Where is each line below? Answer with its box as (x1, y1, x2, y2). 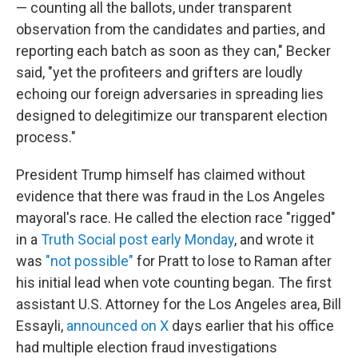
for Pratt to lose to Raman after (133, 253, 332, 270)
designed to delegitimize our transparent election (16, 107, 328, 125)
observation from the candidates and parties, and (16, 21, 325, 38)
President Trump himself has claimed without (16, 166, 305, 184)
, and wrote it (234, 231, 314, 249)
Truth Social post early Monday (41, 231, 234, 249)
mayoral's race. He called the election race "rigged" (16, 209, 336, 227)
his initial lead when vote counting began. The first (16, 274, 332, 292)
